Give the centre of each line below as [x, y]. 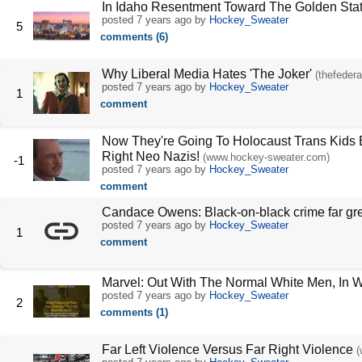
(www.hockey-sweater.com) [266, 157]
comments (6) [134, 37]
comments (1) [134, 313]
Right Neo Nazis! [150, 156]
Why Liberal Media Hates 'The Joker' [206, 74]
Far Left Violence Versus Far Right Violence [227, 349]
